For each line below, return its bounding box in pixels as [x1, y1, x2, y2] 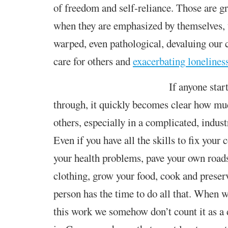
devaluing [166, 36, 206, 50]
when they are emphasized [53, 18, 165, 33]
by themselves [164, 18, 222, 33]
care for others [53, 53, 116, 68]
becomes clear [132, 97, 194, 111]
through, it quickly [53, 97, 132, 111]
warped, [53, 36, 89, 50]
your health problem [53, 150, 137, 165]
